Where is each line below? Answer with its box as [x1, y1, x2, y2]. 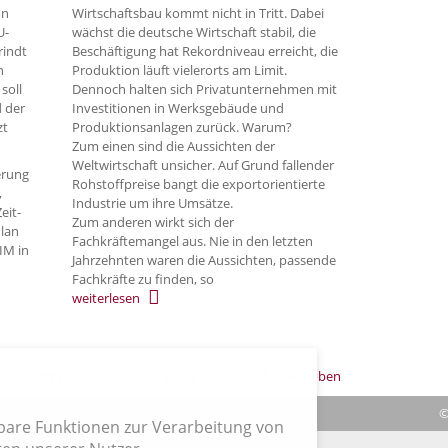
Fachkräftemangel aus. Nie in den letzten [72, 231, 313, 250]
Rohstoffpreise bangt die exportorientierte [72, 174, 325, 193]
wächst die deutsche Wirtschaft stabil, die [72, 22, 316, 41]
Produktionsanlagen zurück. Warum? [72, 117, 292, 136]
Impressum [159, 403, 227, 422]
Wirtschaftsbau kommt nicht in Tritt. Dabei [72, 3, 324, 22]
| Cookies [227, 403, 284, 422]
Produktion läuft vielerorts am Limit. [72, 60, 287, 79]
